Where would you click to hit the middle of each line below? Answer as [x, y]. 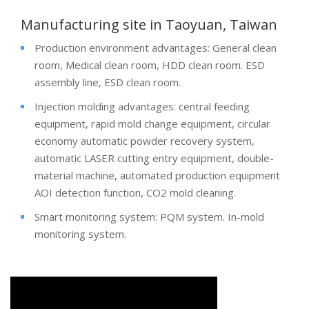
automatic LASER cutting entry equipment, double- [154, 158]
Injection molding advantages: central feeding [142, 106]
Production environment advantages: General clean [156, 47]
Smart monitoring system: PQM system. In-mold [149, 216]
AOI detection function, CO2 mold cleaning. [135, 192]
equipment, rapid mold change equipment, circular [152, 123]
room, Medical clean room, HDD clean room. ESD [150, 64]
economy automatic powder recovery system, [144, 140]
